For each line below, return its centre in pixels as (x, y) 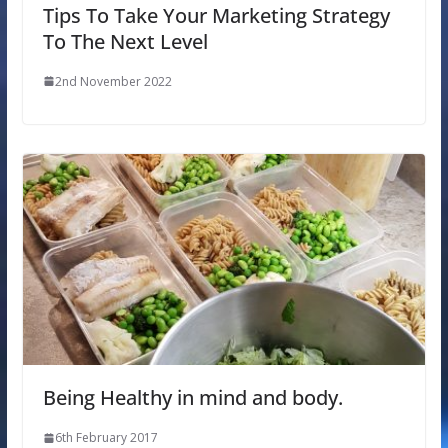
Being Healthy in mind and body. (192, 398)
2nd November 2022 (113, 81)
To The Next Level (125, 41)
